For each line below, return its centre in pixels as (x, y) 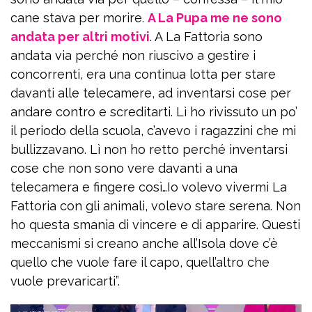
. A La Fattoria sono (206, 37)
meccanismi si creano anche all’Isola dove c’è (144, 243)
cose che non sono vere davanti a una (124, 168)
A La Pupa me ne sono (215, 18)
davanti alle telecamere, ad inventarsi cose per (151, 93)
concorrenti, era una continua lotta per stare (143, 74)
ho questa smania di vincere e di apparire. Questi (155, 225)
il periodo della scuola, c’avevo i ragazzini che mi (153, 131)
